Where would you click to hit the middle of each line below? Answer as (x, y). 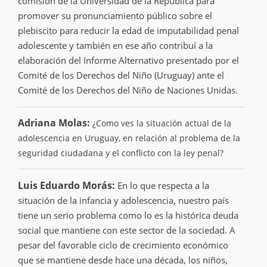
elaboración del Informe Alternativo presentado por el (128, 60)
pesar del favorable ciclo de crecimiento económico (123, 245)
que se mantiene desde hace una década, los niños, (123, 260)
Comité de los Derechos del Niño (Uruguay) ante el (121, 75)
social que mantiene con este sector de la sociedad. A (127, 230)
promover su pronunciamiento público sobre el (115, 15)
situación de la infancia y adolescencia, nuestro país (123, 200)
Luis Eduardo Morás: (66, 185)
